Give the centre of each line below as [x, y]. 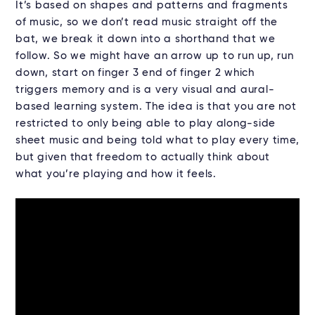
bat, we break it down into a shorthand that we [146, 39]
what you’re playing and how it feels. [116, 174]
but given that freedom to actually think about [143, 157]
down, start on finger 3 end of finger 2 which [135, 73]
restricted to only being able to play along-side [146, 124]
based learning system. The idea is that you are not [156, 107]
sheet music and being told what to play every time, [157, 141]
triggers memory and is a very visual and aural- [145, 90]
